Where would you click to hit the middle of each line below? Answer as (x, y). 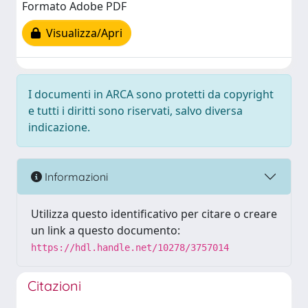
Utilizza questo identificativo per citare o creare (154, 214)
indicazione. (59, 127)
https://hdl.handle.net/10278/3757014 (130, 247)
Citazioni (54, 286)
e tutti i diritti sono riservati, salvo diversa (135, 111)
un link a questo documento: (106, 230)
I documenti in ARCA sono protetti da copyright (151, 94)
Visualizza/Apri (81, 33)
